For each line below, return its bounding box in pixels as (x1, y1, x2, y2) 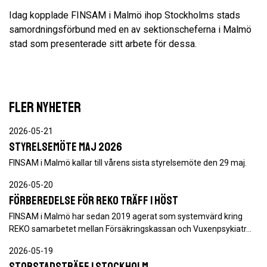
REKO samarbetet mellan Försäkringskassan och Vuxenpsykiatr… (9, 224, 252, 234)
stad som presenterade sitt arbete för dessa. (9, 38, 197, 49)
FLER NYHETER (9, 98, 81, 116)
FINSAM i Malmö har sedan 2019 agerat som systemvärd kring (9, 212, 243, 221)
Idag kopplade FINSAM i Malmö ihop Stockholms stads (9, 10, 240, 21)
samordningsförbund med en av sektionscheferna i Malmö (9, 24, 252, 35)
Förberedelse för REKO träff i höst (9, 193, 178, 208)
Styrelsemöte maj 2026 (9, 139, 122, 154)
